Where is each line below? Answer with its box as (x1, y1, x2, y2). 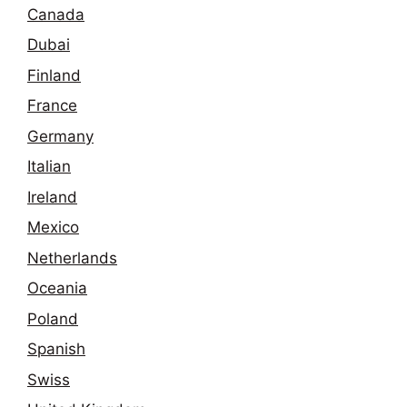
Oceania (27, 279, 87, 298)
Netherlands (27, 248, 117, 267)
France (27, 96, 77, 115)
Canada (27, 5, 84, 24)
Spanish (27, 340, 85, 359)
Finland (27, 65, 81, 84)
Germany (27, 126, 94, 145)
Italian (27, 157, 71, 176)
